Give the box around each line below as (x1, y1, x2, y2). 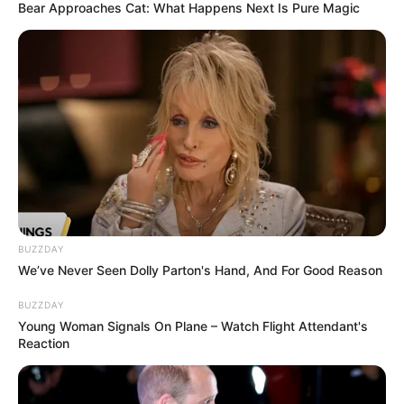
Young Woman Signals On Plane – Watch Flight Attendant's (18, 318, 368, 335)
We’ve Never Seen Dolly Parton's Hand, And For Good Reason (18, 262, 382, 279)
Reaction (18, 335, 69, 352)
